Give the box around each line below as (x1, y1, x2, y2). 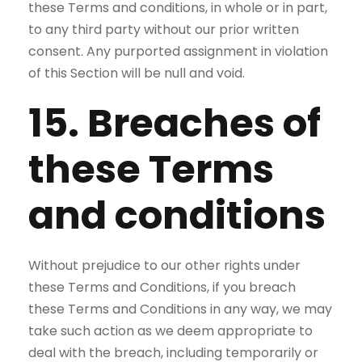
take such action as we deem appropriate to (28, 322, 313, 340)
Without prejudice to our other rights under (28, 256, 301, 275)
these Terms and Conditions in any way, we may (28, 300, 332, 318)
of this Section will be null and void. (28, 64, 245, 82)
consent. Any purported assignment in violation (28, 42, 328, 61)
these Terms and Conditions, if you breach (28, 278, 296, 297)
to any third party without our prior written (28, 20, 299, 39)
